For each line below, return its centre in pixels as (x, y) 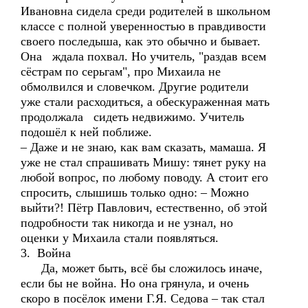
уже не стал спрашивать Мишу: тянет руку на (143, 162)
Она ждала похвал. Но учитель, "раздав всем (143, 56)
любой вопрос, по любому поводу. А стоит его (144, 177)
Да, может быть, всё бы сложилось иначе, (142, 268)
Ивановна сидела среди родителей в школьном (145, 11)
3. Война (46, 253)
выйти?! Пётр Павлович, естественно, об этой (144, 208)
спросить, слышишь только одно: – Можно (136, 192)
